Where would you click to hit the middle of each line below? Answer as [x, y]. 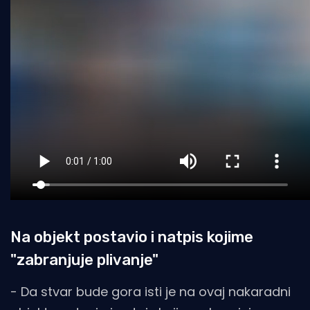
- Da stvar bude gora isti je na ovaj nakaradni [151, 292]
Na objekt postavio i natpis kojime [132, 237]
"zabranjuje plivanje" [84, 260]
